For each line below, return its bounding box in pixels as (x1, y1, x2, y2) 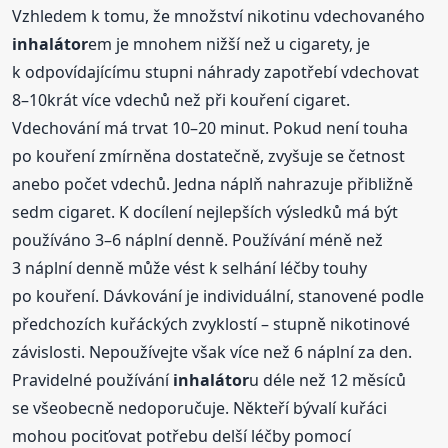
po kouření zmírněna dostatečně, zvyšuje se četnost (12, 144, 406, 167)
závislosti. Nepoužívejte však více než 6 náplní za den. (12, 340, 413, 363)
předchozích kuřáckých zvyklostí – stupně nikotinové (12, 312, 411, 335)
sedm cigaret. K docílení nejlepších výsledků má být (12, 200, 399, 223)
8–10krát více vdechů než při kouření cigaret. (12, 88, 351, 111)
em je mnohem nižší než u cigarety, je (88, 32, 371, 55)
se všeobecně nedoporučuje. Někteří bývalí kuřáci (12, 396, 388, 419)
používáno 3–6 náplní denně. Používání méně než (12, 228, 384, 251)
